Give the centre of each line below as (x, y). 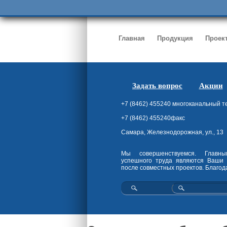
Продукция (175, 39)
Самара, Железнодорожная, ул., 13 (172, 132)
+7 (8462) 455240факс (153, 118)
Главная (132, 39)
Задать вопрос (157, 86)
